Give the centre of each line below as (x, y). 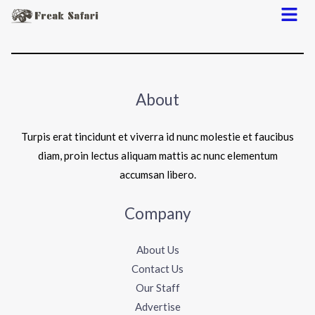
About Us (157, 250)
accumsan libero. (157, 174)
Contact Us (157, 269)
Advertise (157, 307)
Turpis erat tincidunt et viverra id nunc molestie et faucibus (157, 136)
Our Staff (157, 288)
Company (157, 213)
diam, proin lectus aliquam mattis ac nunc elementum (157, 155)
